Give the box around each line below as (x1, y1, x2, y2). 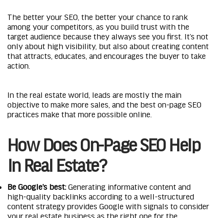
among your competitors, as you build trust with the (7, 21, 189, 31)
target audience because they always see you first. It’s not (7, 31, 208, 40)
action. (7, 60, 32, 70)
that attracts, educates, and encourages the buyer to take (7, 51, 206, 60)
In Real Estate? (7, 155, 110, 174)
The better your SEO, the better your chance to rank (7, 12, 188, 21)
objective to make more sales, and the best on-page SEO (7, 99, 201, 109)
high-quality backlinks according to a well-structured (7, 191, 194, 200)
